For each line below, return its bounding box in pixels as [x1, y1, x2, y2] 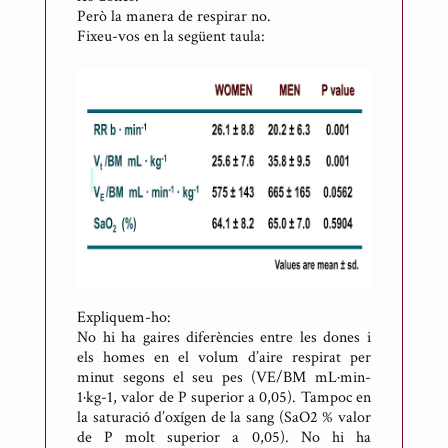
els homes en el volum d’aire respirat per [77, 346, 371, 368]
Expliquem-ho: [77, 306, 172, 328]
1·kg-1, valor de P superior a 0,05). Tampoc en [77, 386, 371, 408]
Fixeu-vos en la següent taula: [77, 26, 266, 48]
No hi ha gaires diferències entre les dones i [77, 326, 371, 348]
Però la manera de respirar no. [77, 6, 272, 28]
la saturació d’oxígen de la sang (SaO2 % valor [77, 406, 371, 428]
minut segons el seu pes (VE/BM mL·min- [77, 366, 371, 388]
